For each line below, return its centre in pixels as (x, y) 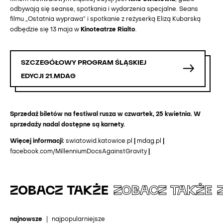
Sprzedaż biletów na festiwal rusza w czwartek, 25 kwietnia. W (105, 115)
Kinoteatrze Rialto (108, 30)
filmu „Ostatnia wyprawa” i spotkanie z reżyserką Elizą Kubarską (105, 20)
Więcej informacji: (38, 141)
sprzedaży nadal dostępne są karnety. (67, 125)
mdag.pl (149, 141)
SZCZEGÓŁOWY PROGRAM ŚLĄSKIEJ (83, 63)
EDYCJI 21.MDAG (48, 76)
